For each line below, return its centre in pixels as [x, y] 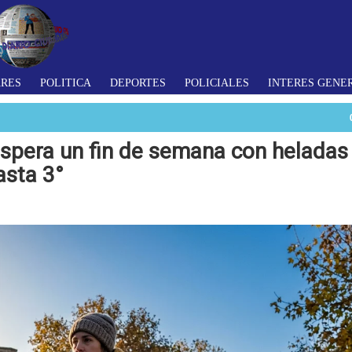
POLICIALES [217, 82]
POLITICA [66, 82]
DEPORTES [138, 82]
